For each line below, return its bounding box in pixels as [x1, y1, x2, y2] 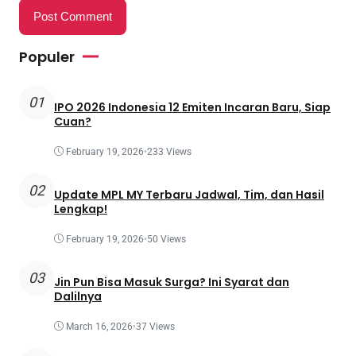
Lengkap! [54, 201, 107, 218]
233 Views [147, 145, 192, 157]
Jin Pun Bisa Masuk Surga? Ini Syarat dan [54, 274, 289, 291]
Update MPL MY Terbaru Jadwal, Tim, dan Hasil [54, 187, 324, 203]
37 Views [136, 320, 175, 332]
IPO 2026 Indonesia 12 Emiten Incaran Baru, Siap [54, 99, 331, 115]
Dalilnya [54, 288, 102, 305]
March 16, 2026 [66, 320, 133, 332]
